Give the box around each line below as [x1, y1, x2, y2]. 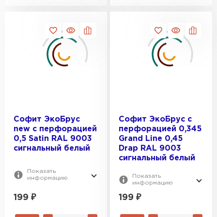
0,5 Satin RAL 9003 [14, 135, 92, 142]
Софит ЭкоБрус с [119, 116, 192, 123]
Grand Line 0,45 [119, 135, 183, 142]
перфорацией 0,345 [119, 125, 201, 133]
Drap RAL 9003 [119, 145, 181, 152]
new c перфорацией [14, 125, 97, 133]
